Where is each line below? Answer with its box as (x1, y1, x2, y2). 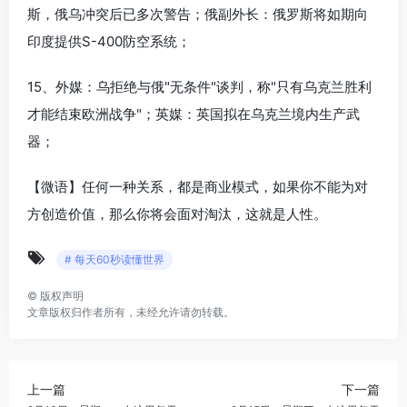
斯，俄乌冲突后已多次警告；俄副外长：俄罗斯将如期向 (27, 5, 368, 23)
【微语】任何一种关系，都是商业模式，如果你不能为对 (27, 177, 368, 195)
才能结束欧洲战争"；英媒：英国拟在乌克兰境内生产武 (27, 104, 360, 123)
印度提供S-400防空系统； (27, 32, 191, 50)
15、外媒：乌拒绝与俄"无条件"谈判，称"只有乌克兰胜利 (27, 77, 372, 95)
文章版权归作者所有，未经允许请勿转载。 (27, 304, 234, 319)
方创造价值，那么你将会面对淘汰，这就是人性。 (27, 204, 327, 223)
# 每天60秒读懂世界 (65, 252, 164, 266)
